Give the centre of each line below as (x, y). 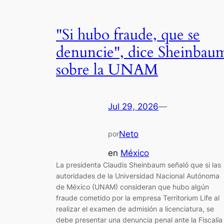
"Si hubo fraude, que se (128, 35)
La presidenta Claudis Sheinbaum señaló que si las (138, 165)
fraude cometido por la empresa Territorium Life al (138, 198)
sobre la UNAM (107, 70)
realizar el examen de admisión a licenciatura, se (135, 209)
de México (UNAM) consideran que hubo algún (132, 187)
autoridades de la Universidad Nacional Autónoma (138, 176)
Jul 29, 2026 (133, 106)
